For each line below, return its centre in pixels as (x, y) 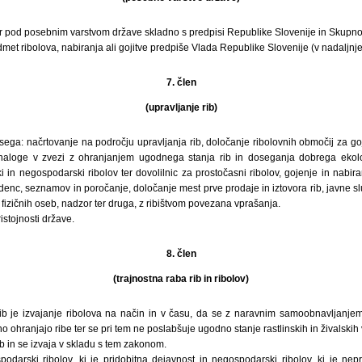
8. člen (181, 253)
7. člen (181, 82)
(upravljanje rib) (181, 107)
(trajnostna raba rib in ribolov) (181, 278)
